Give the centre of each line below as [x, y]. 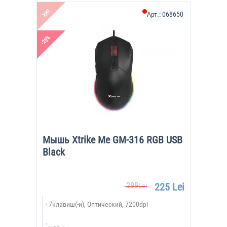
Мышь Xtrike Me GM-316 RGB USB [112, 140]
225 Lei [169, 187]
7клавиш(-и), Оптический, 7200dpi [98, 204]
